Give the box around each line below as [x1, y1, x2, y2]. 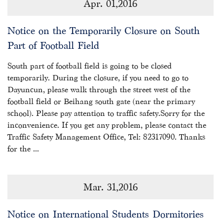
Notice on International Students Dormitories [7, 209, 204, 220]
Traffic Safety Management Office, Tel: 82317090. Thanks [7, 133, 205, 141]
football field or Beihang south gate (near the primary [7, 97, 195, 106]
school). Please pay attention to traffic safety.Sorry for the [7, 109, 205, 117]
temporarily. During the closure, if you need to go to [7, 74, 188, 82]
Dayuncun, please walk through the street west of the [7, 85, 190, 94]
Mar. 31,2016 [83, 182, 138, 192]
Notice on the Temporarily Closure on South [7, 25, 200, 36]
